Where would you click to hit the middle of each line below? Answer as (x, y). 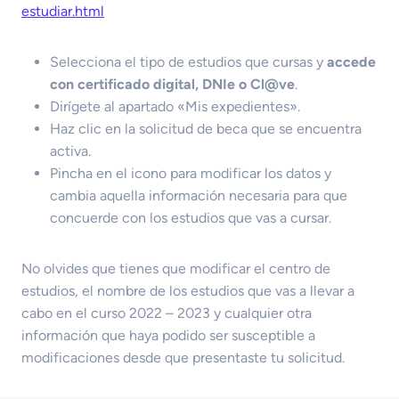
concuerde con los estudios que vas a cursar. (191, 217)
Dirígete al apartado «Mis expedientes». (175, 106)
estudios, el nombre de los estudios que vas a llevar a (188, 290)
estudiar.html (63, 11)
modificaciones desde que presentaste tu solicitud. (183, 357)
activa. (70, 151)
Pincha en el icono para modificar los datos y (191, 173)
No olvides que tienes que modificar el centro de (176, 268)
